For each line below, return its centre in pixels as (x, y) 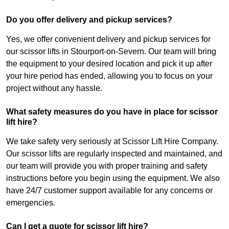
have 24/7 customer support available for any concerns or (109, 191)
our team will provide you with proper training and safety (107, 166)
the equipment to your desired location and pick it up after (109, 64)
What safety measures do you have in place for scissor (112, 112)
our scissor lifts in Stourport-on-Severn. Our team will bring (111, 52)
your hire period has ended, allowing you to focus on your (109, 76)
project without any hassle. (54, 88)
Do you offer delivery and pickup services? (89, 20)
